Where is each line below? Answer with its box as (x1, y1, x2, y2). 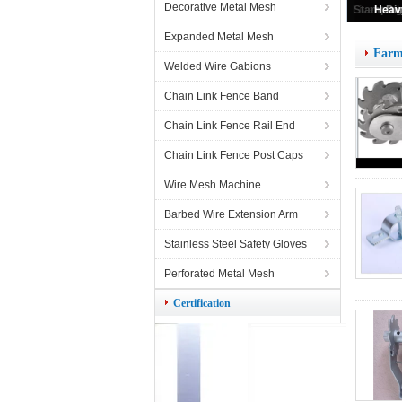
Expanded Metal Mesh (164, 31, 274, 43)
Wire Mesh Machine (164, 179, 261, 191)
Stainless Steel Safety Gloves (164, 238, 307, 250)
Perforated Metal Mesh (164, 267, 275, 280)
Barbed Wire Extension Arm (164, 208, 298, 221)
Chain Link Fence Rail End (164, 119, 295, 132)
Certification (173, 297, 231, 310)
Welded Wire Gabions (164, 60, 271, 73)
